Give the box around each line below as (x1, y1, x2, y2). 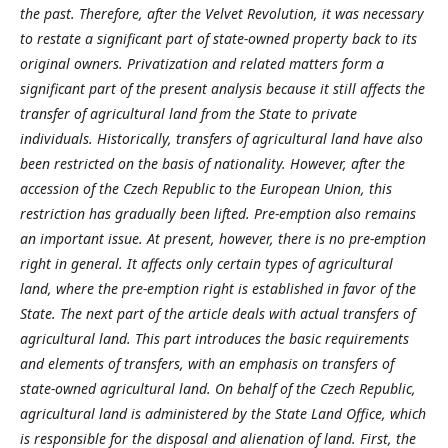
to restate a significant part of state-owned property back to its (20, 28, 417, 48)
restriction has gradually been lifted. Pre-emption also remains (20, 203, 416, 223)
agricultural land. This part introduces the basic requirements (20, 328, 409, 348)
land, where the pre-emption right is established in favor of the (20, 278, 416, 298)
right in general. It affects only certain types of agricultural (20, 253, 393, 273)
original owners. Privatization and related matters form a (20, 53, 384, 73)
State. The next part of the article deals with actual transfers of (20, 303, 415, 323)
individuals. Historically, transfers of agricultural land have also (20, 128, 423, 148)
